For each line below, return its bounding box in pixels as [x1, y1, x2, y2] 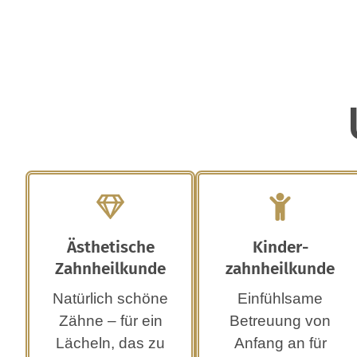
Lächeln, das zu [56, 335, 166, 352]
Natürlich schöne [53, 290, 169, 308]
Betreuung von [229, 312, 331, 330]
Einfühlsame [237, 290, 324, 308]
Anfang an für [233, 335, 327, 352]
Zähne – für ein [58, 312, 163, 330]
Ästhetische [66, 237, 155, 258]
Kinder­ [252, 237, 308, 258]
